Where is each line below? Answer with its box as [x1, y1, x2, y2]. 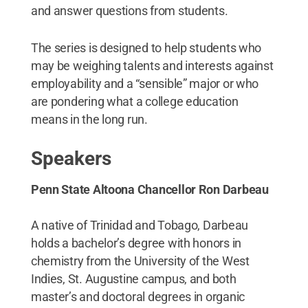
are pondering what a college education [30, 93, 239, 109]
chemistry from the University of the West [30, 253, 250, 268]
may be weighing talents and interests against [30, 58, 274, 73]
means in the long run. [30, 111, 148, 126]
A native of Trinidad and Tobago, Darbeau [30, 217, 248, 232]
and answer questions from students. [30, 3, 228, 18]
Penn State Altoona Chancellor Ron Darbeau [30, 181, 269, 197]
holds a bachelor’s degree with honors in [30, 235, 241, 250]
